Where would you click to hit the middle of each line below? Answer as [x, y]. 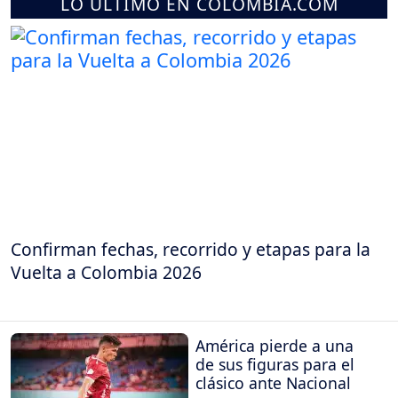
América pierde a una [275, 346]
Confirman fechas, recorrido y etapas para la [191, 249]
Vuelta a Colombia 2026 [106, 272]
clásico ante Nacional [273, 383]
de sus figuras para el [275, 364]
